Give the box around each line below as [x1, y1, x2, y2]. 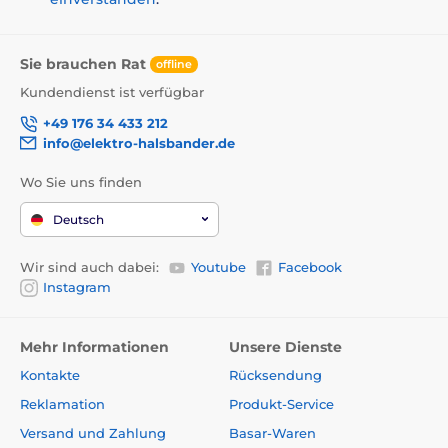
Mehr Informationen [20, 338, 169, 357]
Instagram [43, 279, 111, 296]
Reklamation [20, 396, 105, 413]
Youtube [191, 258, 246, 275]
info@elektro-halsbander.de [43, 135, 235, 152]
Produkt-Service [229, 396, 334, 413]
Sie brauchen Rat [20, 54, 150, 73]
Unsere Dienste [229, 338, 342, 357]
